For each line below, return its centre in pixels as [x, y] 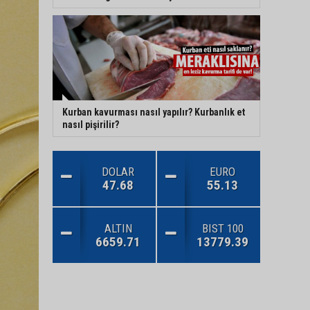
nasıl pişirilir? [91, 124]
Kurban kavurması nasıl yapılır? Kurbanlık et [154, 112]
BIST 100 [222, 228]
